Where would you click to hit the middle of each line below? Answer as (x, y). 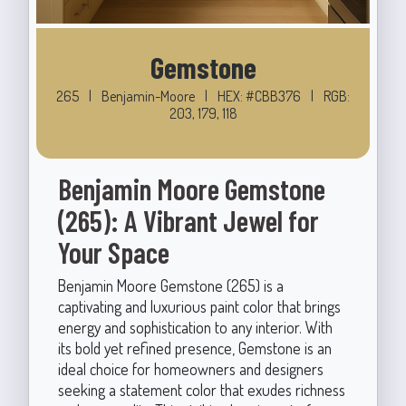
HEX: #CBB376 (261, 96)
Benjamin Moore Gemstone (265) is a (170, 285)
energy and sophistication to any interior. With (195, 327)
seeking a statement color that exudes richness (201, 389)
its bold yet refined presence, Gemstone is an (194, 348)
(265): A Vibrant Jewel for (188, 220)
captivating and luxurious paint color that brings (199, 306)
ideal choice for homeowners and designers (190, 368)
